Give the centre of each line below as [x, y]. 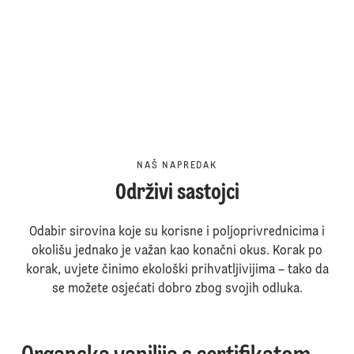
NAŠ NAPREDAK [177, 166]
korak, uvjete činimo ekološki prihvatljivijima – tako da [177, 270]
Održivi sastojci [177, 193]
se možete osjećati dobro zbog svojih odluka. [177, 289]
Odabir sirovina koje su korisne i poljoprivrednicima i [177, 232]
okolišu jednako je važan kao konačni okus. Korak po [177, 251]
